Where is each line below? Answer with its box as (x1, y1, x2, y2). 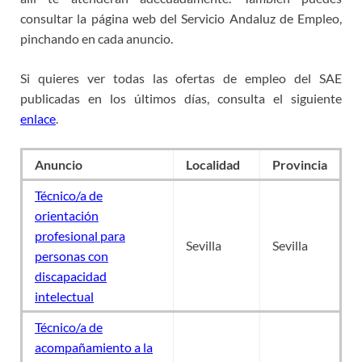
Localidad (186, 156, 240, 172)
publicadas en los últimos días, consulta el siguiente (20, 90, 342, 106)
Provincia (272, 156, 327, 172)
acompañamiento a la (35, 339, 153, 355)
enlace (20, 110, 56, 126)
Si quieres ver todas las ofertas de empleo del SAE (20, 69, 342, 86)
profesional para (35, 227, 125, 243)
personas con (35, 247, 108, 263)
